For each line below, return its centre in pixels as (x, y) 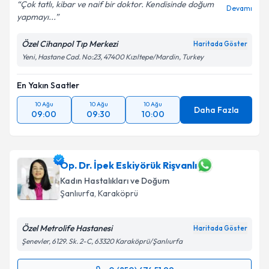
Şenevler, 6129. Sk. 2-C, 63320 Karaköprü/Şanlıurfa (102, 241)
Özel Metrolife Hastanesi (67, 228)
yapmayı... (36, 17)
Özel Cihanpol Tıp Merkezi (70, 44)
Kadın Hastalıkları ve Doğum (115, 181)
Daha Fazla (216, 110)
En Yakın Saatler (48, 85)
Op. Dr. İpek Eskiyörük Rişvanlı (128, 165)
